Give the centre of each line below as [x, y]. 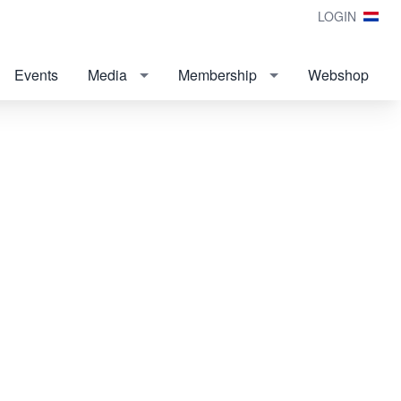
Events [36, 75]
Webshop [338, 75]
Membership [218, 75]
